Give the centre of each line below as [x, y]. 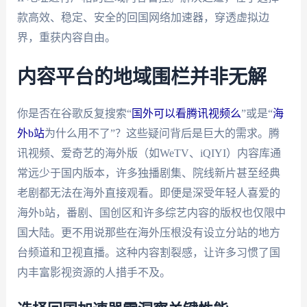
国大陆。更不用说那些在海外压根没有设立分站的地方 [148, 232]
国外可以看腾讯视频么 [186, 113]
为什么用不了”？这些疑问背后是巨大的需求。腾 [162, 133]
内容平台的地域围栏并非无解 [142, 77]
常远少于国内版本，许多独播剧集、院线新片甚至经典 [148, 173]
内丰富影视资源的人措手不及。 [94, 272]
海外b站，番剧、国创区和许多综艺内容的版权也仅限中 [151, 212]
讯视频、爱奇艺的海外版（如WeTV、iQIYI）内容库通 [149, 153]
